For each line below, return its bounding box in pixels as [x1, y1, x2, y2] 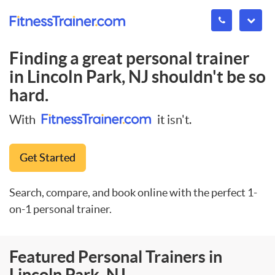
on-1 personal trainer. [9, 202, 112, 215]
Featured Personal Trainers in [9, 247, 222, 266]
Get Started [20, 150, 76, 164]
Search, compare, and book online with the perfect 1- [9, 185, 257, 199]
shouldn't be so [149, 67, 266, 87]
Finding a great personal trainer [9, 48, 249, 68]
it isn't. [155, 112, 192, 126]
